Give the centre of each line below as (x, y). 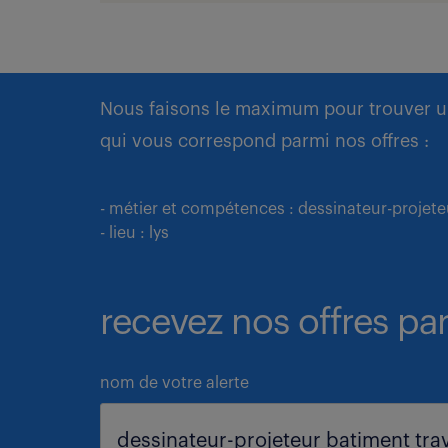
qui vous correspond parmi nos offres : (264, 141)
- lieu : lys (134, 233)
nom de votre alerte (174, 383)
